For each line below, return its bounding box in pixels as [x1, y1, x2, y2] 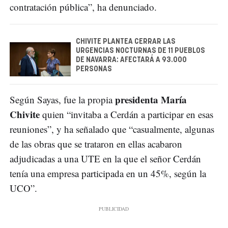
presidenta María [115, 93, 187, 107]
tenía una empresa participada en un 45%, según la [10, 167, 206, 180]
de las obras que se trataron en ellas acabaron [10, 137, 182, 151]
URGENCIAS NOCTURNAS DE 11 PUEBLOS [76, 47, 205, 55]
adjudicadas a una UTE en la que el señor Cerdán [10, 152, 201, 165]
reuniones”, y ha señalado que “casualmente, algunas [10, 123, 214, 136]
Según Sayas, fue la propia [10, 93, 115, 106]
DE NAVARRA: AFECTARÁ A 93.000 [76, 56, 187, 64]
